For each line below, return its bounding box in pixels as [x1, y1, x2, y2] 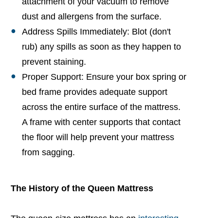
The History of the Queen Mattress [11, 183, 156, 193]
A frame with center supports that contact [21, 117, 181, 127]
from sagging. [21, 147, 75, 157]
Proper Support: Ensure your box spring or [21, 72, 186, 82]
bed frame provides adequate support [21, 87, 167, 97]
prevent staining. [21, 56, 86, 67]
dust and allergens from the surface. [21, 11, 162, 21]
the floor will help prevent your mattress [21, 132, 174, 142]
